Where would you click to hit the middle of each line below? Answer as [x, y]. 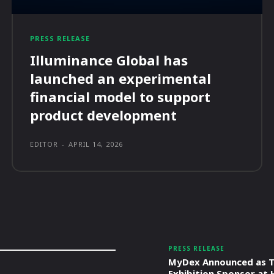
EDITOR [44, 144]
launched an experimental [121, 79]
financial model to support [120, 97]
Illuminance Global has [109, 60]
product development [104, 115]
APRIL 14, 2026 [96, 144]
